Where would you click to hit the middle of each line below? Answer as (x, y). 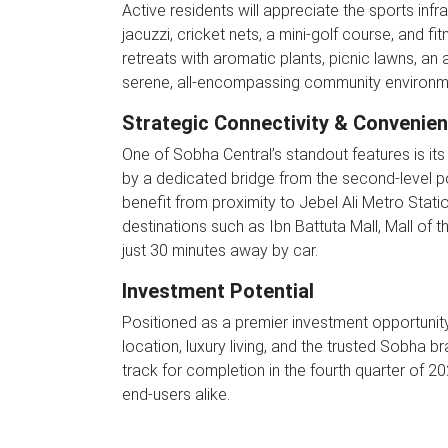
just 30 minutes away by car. (220, 250)
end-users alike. (176, 394)
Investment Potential (218, 291)
